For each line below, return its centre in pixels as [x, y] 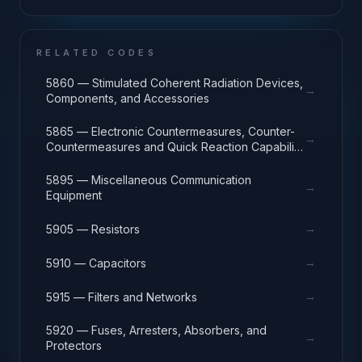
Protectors [74, 345]
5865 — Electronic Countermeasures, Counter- [170, 131]
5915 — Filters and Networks [122, 297]
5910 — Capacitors [96, 263]
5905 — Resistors [93, 229]
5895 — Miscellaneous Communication [149, 180]
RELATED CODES [97, 53]
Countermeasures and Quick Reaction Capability [175, 147]
